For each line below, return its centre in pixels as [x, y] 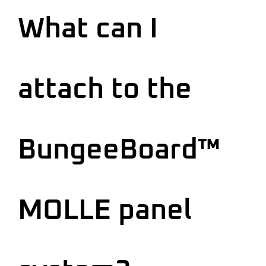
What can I [88, 29]
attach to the [105, 89]
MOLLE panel [105, 210]
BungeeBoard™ [119, 150]
